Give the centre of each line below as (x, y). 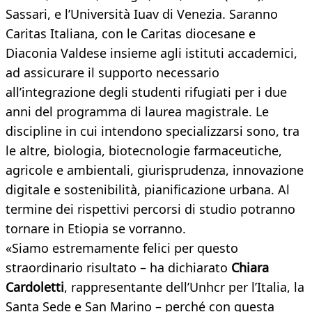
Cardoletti (35, 287)
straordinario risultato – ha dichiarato (118, 268)
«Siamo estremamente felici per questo (122, 248)
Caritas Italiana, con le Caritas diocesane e (131, 34)
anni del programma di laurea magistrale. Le (137, 112)
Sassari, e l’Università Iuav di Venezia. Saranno (142, 14)
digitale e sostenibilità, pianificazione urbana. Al (148, 190)
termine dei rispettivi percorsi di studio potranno (150, 209)
